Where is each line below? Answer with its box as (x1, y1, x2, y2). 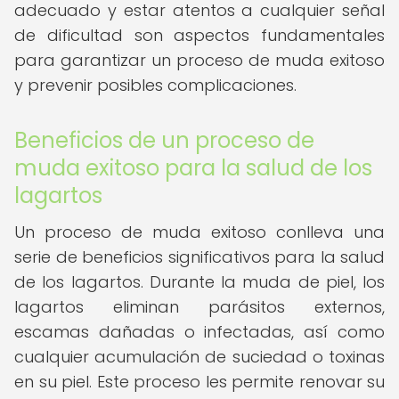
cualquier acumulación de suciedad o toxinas (14, 346, 385, 368)
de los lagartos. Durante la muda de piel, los (14, 271, 385, 293)
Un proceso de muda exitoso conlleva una (14, 221, 385, 243)
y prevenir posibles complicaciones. (14, 74, 297, 96)
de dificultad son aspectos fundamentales (14, 24, 385, 46)
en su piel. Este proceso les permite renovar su (14, 370, 385, 393)
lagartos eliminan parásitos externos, (14, 296, 385, 318)
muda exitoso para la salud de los (14, 153, 372, 183)
